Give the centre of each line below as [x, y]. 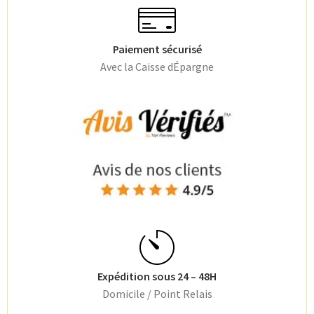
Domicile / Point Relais [157, 294]
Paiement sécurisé [157, 49]
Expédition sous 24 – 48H [157, 277]
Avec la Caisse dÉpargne [157, 66]
